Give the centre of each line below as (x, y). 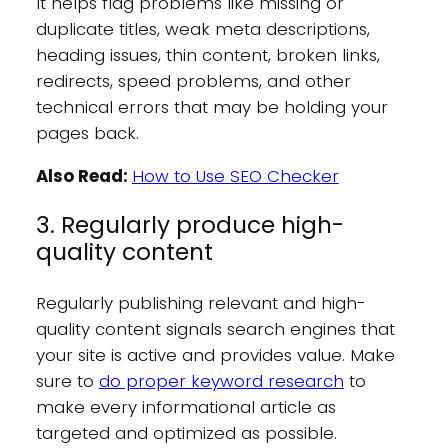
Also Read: (83, 176)
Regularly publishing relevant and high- (200, 302)
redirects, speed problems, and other (193, 81)
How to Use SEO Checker (235, 176)
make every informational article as (185, 406)
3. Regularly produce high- (189, 225)
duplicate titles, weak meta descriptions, (202, 29)
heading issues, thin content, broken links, (207, 55)
